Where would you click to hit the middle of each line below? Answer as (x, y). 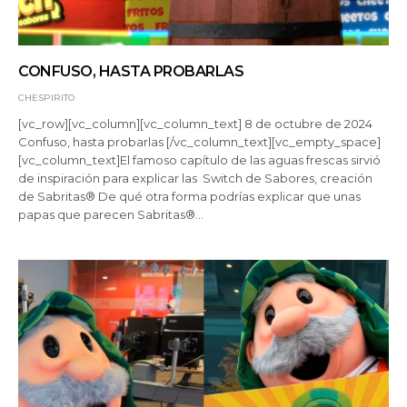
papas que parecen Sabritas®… (111, 214)
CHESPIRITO (46, 97)
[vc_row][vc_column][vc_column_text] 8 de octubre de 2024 (196, 123)
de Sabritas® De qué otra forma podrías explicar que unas (190, 196)
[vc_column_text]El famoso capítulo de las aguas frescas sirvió (200, 159)
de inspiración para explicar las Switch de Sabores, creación (196, 178)
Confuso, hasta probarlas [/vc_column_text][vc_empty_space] (200, 141)
